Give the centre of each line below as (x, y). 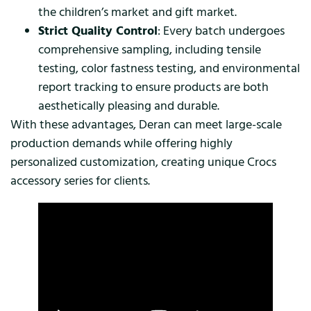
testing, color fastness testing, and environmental (169, 68)
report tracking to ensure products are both (153, 87)
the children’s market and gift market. (137, 12)
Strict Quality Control (98, 31)
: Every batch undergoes (221, 31)
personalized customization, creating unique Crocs (143, 162)
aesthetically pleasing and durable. (129, 106)
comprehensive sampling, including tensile (150, 49)
